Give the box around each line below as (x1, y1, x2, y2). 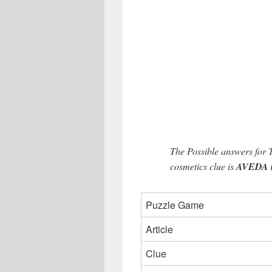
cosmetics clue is (170, 160, 236, 173)
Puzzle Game (146, 198, 204, 212)
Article (146, 222, 173, 237)
